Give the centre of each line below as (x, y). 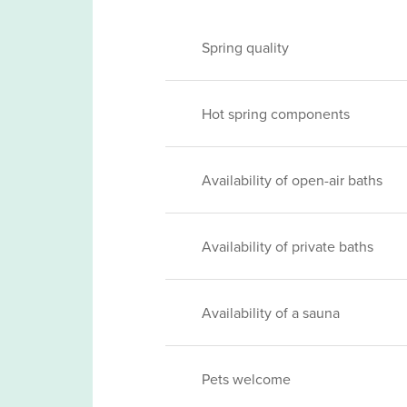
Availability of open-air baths (292, 180)
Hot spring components (276, 114)
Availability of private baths (288, 246)
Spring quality (245, 47)
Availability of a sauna (271, 313)
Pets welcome (246, 379)
